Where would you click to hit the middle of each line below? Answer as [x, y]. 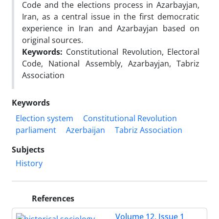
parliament [36, 130]
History [29, 163]
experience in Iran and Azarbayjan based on [111, 28]
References [52, 198]
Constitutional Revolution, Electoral [131, 52]
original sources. [53, 40]
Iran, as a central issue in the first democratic [111, 17]
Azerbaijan [86, 130]
